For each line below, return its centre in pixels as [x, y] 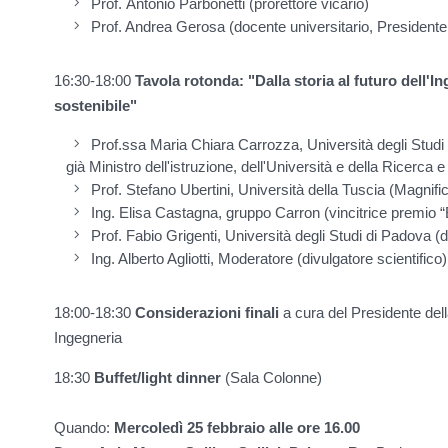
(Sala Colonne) [271, 378]
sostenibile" [95, 106]
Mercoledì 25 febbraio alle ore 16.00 [237, 428]
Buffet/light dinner [157, 378]
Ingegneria [88, 338]
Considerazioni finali [207, 313]
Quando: [84, 428]
